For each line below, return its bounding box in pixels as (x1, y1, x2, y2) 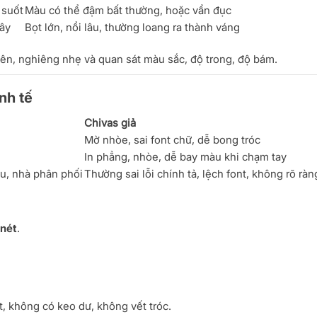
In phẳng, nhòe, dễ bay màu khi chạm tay (84, 150, 287, 164)
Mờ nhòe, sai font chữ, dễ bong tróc (84, 133, 260, 147)
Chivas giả (84, 116, 136, 130)
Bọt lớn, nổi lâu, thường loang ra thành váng (25, 21, 240, 35)
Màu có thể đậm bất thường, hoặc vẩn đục (25, 4, 231, 18)
